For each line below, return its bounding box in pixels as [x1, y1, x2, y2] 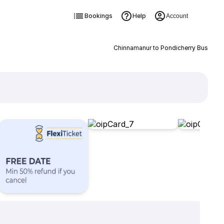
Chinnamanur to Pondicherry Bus [113, 44, 208, 51]
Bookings [84, 12, 112, 19]
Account [165, 12, 188, 19]
